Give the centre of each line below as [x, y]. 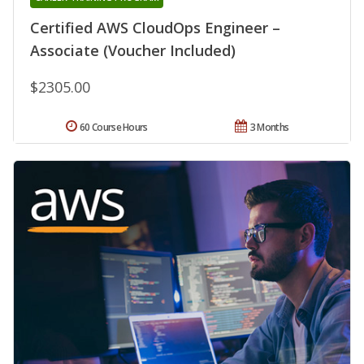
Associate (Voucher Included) [133, 51]
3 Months [269, 128]
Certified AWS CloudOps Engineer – [155, 28]
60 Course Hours [114, 128]
